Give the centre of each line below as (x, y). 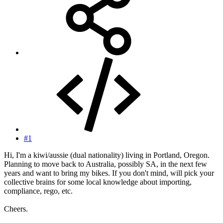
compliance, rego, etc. (38, 191)
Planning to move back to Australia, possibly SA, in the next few (106, 164)
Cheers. (16, 209)
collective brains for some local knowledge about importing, (98, 182)
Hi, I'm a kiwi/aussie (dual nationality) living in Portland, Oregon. (107, 155)
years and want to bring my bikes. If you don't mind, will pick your (109, 173)
